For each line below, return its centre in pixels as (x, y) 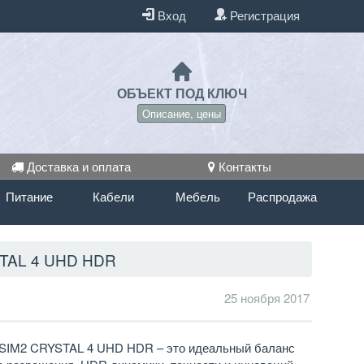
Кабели (114, 197)
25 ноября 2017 (267, 297)
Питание (29, 197)
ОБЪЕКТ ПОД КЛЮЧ (182, 93)
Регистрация (264, 15)
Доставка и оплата (78, 167)
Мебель (197, 197)
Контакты (244, 167)
